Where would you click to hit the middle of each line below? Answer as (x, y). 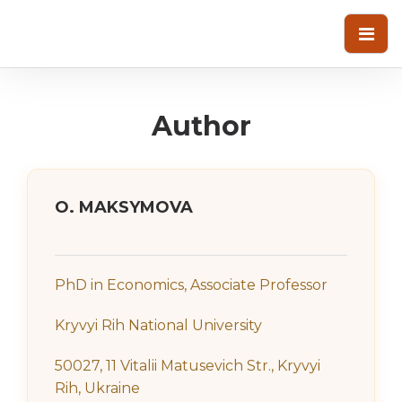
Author (201, 126)
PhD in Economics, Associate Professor (191, 285)
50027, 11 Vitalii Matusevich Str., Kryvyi (188, 366)
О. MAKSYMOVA (124, 207)
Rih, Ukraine (97, 388)
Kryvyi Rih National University (158, 325)
